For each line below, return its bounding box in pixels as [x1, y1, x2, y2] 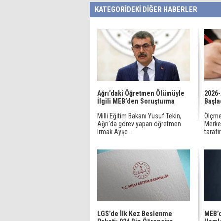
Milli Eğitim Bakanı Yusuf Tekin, [97, 112, 182, 120]
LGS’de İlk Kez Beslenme [97, 210, 172, 218]
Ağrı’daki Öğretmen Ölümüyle [97, 89, 184, 97]
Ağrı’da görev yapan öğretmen [97, 120, 181, 128]
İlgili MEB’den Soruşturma [97, 97, 175, 105]
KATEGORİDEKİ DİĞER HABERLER [95, 5, 197, 14]
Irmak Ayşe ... [97, 128, 134, 136]
